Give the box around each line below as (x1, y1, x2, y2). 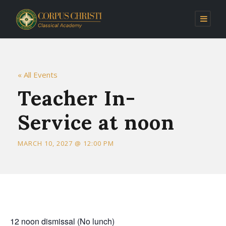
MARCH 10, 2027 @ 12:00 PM (18, 139, 114, 148)
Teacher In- (18, 85, 136, 111)
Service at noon (18, 109, 175, 136)
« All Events (18, 70, 58, 80)
